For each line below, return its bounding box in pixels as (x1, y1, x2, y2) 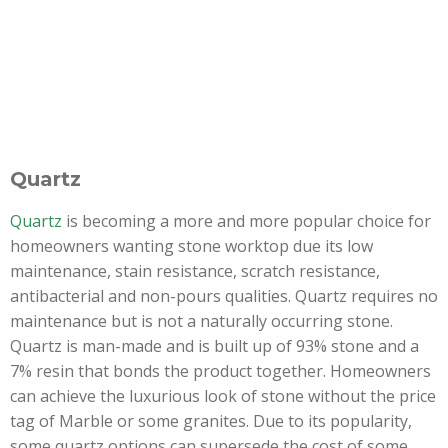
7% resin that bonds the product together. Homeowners (10, 360, 431, 382)
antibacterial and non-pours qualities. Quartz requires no (10, 285, 438, 307)
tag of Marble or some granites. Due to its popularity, (10, 410, 412, 432)
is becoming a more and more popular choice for (62, 210, 431, 232)
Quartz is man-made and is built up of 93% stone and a (10, 335, 419, 357)
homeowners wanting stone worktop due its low (10, 235, 373, 257)
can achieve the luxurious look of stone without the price (10, 385, 436, 407)
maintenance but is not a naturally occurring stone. (10, 310, 393, 332)
